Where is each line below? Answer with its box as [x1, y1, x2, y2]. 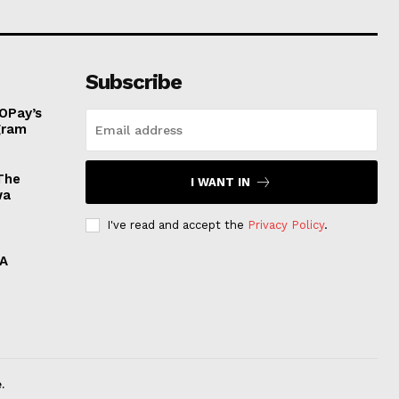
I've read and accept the [106, 218, 248, 232]
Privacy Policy [247, 218, 324, 232]
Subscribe [85, 69, 182, 95]
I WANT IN [191, 175, 251, 190]
